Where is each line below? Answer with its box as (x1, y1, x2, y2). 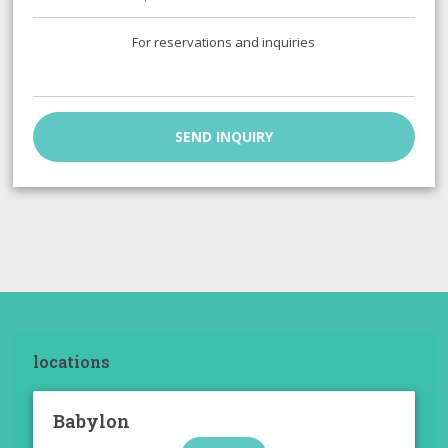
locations (33, 351, 111, 372)
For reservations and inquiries (132, 33, 316, 52)
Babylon (53, 409, 131, 433)
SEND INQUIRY (174, 127, 273, 147)
